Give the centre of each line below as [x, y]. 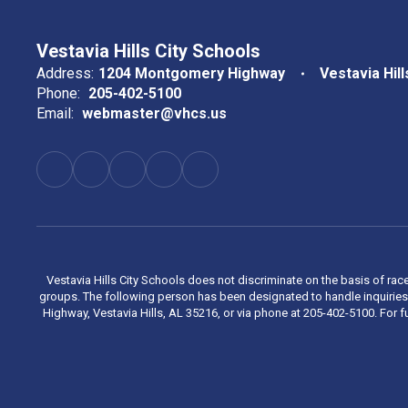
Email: [55, 113]
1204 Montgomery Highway [192, 73]
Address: [65, 73]
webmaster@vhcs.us [154, 113]
